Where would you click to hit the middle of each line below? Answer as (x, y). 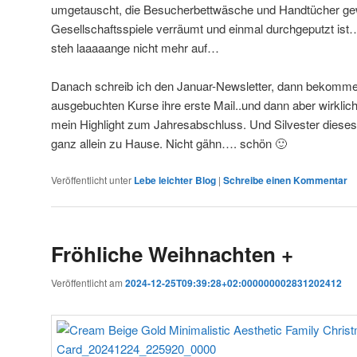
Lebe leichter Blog (175, 180)
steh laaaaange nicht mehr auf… (135, 47)
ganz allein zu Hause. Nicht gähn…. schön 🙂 (169, 143)
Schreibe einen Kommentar (285, 180)
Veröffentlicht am (88, 283)
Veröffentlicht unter (91, 179)
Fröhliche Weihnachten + (172, 254)
